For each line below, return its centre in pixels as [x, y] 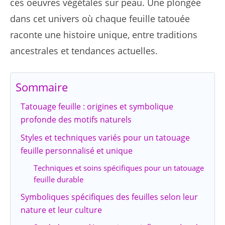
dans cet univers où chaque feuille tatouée [100, 19]
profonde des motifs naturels [76, 120]
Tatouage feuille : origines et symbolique [97, 107]
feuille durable [58, 180]
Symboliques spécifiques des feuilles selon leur [109, 197]
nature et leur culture [61, 210]
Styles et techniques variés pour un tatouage [105, 138]
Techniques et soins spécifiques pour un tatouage [119, 168]
